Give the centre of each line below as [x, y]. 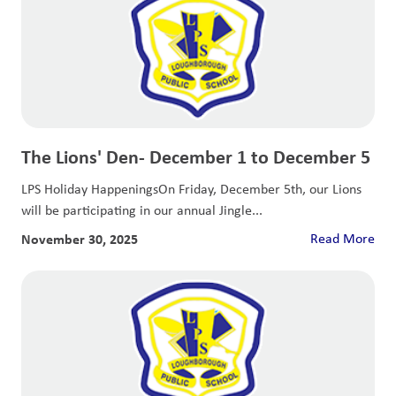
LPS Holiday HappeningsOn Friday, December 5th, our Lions [191, 188]
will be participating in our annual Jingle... [142, 209]
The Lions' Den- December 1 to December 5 [196, 156]
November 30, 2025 [80, 238]
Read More [343, 238]
